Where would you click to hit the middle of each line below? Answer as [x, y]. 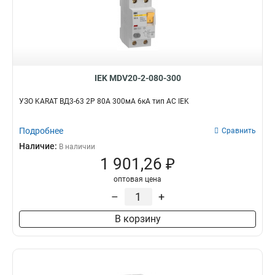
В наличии [77, 147]
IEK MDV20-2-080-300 [137, 78]
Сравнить [239, 131]
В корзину [137, 219]
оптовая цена [137, 179]
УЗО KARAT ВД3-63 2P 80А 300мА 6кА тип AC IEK [104, 101]
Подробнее [41, 131]
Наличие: [39, 146]
